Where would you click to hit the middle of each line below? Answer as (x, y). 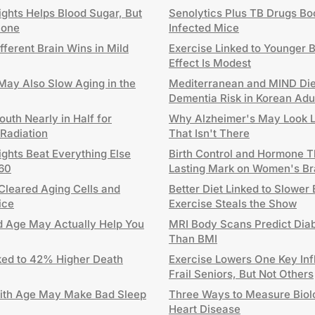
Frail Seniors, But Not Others (241, 274)
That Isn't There (209, 133)
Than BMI (193, 239)
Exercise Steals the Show (233, 204)
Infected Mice (204, 28)
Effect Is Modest (210, 63)
